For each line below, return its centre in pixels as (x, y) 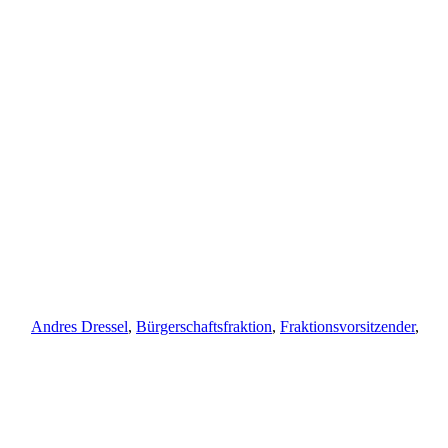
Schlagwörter (72, 189)
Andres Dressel (79, 326)
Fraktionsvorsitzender (347, 326)
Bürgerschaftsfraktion (204, 326)
